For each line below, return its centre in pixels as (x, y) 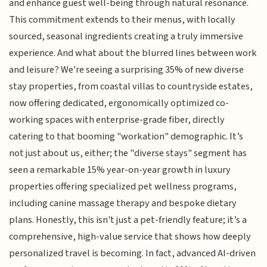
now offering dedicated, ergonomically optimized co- (119, 103)
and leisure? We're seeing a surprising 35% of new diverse (127, 70)
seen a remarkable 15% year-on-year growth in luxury (120, 170)
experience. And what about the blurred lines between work (133, 53)
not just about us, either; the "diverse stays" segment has (128, 153)
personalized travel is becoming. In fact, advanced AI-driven (133, 254)
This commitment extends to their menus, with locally (122, 20)
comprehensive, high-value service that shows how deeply (130, 237)
